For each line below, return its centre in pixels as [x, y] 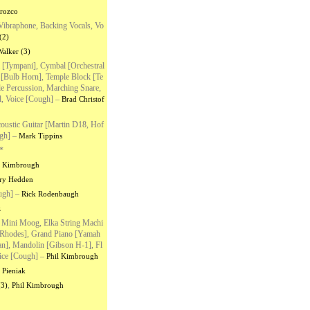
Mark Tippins [40, 136]
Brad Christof [83, 99]
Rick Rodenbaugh [50, 194]
